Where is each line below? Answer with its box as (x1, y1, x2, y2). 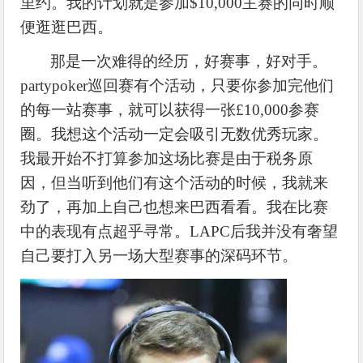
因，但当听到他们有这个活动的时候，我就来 (20, 173, 329, 191)
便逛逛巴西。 (20, 18, 113, 36)
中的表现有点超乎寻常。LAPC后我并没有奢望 (20, 222, 339, 240)
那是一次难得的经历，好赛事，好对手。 (50, 52, 328, 70)
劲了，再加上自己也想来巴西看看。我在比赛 (20, 198, 329, 216)
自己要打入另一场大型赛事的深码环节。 (20, 246, 298, 264)
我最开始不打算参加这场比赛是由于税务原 (20, 149, 314, 167)
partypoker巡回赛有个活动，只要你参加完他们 (20, 76, 335, 94)
